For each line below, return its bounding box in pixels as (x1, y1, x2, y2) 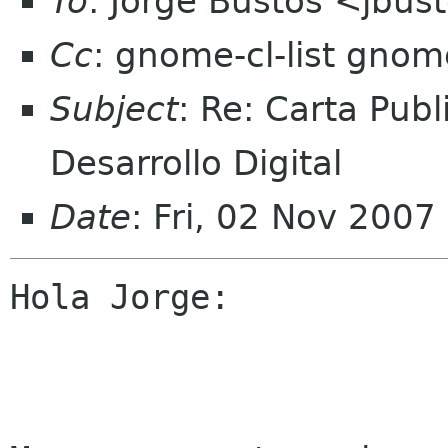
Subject (50, 89, 178, 129)
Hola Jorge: (10, 277, 230, 318)
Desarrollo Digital (50, 143, 342, 183)
